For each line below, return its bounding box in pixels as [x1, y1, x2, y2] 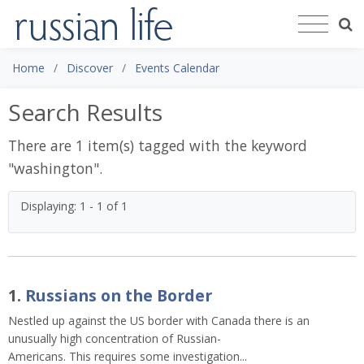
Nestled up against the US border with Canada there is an [8, 312, 310, 328]
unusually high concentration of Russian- [8, 330, 221, 346]
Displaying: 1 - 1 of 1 [20, 197, 128, 214]
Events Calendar [135, 59, 219, 76]
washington [14, 158, 93, 178]
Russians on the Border [25, 284, 212, 306]
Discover [67, 59, 113, 76]
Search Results [8, 96, 162, 128]
